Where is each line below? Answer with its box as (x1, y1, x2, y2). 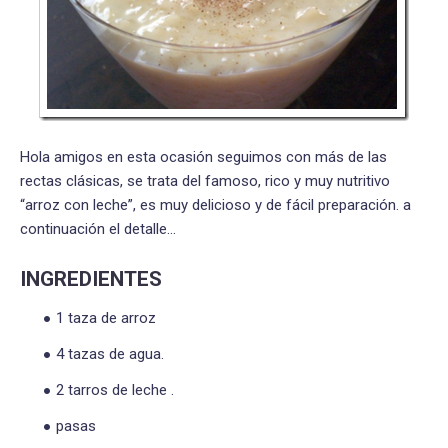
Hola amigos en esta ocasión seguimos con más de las (20, 148, 387, 166)
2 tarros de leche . (56, 380, 174, 399)
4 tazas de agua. (56, 344, 164, 363)
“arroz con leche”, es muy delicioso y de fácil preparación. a (20, 196, 411, 214)
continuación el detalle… (20, 220, 176, 238)
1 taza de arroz (56, 308, 156, 327)
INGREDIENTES (20, 267, 162, 291)
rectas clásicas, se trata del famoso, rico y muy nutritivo (20, 172, 390, 190)
